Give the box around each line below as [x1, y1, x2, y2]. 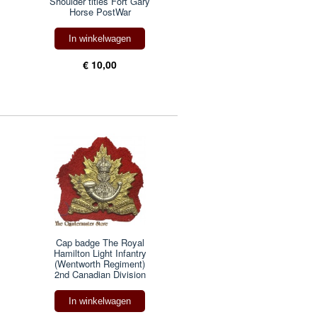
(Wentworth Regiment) [54, 257, 146, 271]
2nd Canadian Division [54, 267, 146, 282]
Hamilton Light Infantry [53, 246, 146, 260]
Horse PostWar [69, 4, 131, 18]
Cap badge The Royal [55, 236, 144, 250]
